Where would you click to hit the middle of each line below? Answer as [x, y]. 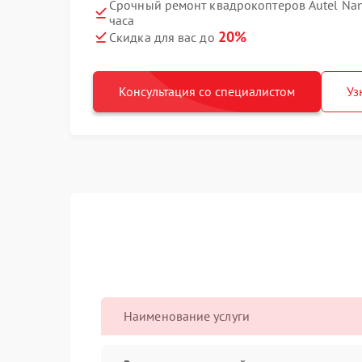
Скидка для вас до [164, 37]
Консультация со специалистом [207, 91]
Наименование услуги [187, 316]
